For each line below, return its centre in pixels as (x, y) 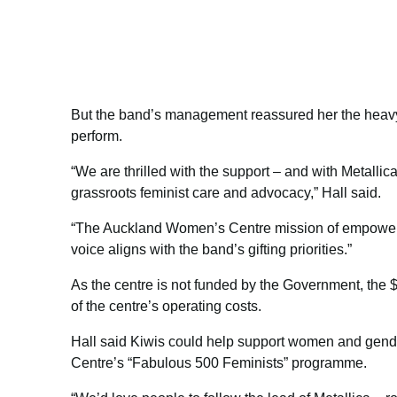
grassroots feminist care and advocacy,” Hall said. (226, 192)
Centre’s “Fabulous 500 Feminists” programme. (219, 362)
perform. (97, 136)
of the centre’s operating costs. (166, 306)
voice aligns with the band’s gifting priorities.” (211, 249)
